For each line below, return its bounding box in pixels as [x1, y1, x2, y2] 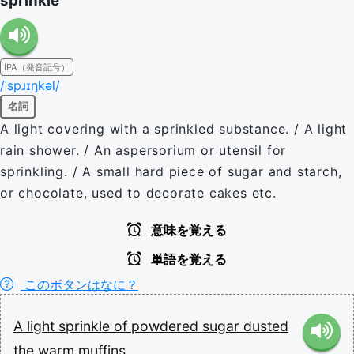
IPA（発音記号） [4, 61, 70, 73]
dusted [243, 317, 288, 334]
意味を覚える [148, 223, 227, 237]
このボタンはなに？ [21, 276, 138, 292]
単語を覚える [148, 252, 227, 266]
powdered [131, 317, 202, 334]
